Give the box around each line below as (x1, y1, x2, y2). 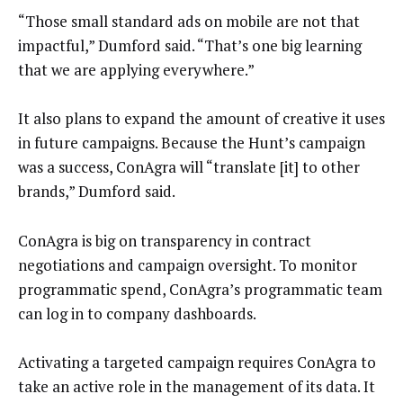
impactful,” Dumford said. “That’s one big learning (18, 34, 362, 56)
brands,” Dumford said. (18, 181, 175, 202)
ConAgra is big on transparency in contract (18, 229, 311, 251)
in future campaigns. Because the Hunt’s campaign (18, 132, 365, 154)
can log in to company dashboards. (18, 302, 256, 324)
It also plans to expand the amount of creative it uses (18, 108, 385, 130)
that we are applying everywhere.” (18, 58, 255, 80)
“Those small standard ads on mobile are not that (18, 10, 360, 31)
